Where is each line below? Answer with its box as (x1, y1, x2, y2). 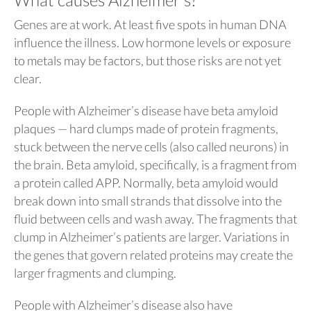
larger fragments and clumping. (14, 265, 176, 280)
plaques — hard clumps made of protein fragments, (14, 121, 278, 136)
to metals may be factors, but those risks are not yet (14, 53, 281, 68)
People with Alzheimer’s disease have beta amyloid (14, 103, 278, 118)
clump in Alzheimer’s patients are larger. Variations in (14, 229, 289, 244)
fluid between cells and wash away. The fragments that (14, 211, 297, 226)
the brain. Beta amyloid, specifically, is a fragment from (14, 157, 296, 172)
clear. (14, 71, 42, 86)
